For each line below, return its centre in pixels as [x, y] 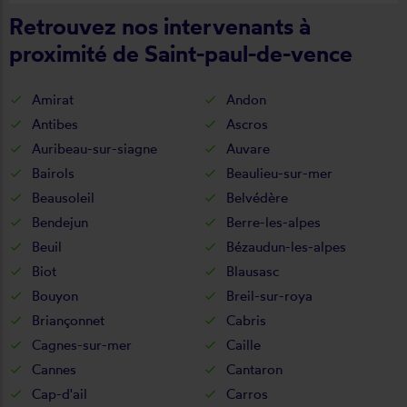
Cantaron [254, 369]
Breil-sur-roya [269, 295]
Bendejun [60, 222]
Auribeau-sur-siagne [94, 148]
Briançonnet [68, 320]
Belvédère [257, 197]
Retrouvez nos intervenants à [160, 25]
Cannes [54, 369]
